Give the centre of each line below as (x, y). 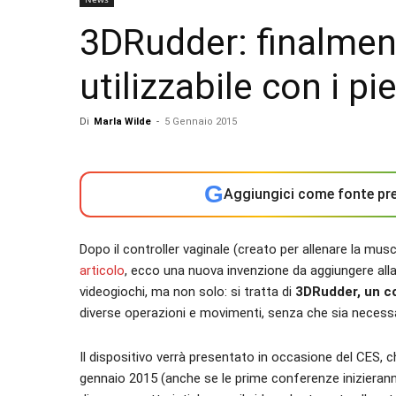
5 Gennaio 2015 (201, 122)
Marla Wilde (122, 122)
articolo (102, 270)
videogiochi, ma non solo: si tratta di (187, 292)
